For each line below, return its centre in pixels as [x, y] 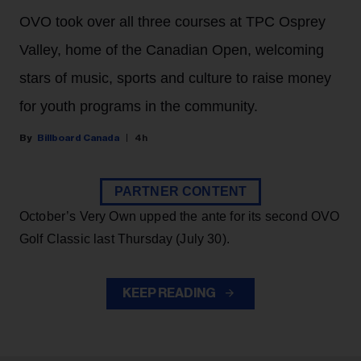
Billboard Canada [78, 137]
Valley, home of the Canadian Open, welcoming [172, 50]
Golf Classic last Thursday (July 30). [124, 239]
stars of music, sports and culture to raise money [175, 78]
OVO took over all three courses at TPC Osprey [172, 21]
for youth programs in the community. [139, 106]
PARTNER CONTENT [180, 191]
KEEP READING [170, 293]
